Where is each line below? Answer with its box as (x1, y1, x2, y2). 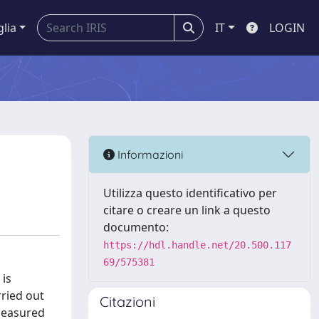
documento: (103, 219, 169, 235)
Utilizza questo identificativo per (103, 185, 277, 201)
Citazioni (100, 293, 155, 310)
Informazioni (115, 147, 183, 162)
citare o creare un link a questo (103, 202, 271, 218)
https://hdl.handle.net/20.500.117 (103, 239, 291, 251)
